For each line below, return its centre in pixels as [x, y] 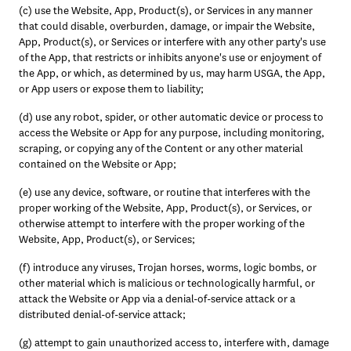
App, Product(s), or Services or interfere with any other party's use [172, 42]
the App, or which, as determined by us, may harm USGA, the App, [172, 73]
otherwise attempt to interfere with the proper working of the [162, 224]
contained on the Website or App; [99, 164]
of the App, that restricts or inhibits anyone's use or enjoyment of [170, 58]
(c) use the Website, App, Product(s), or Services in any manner [166, 11]
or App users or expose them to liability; [112, 89]
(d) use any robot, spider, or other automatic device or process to [171, 117]
